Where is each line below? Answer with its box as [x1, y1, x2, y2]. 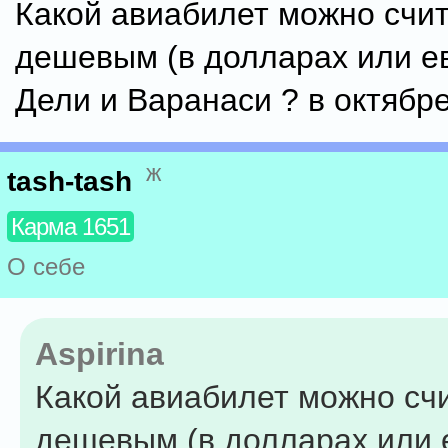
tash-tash [7, 166, 132, 198]
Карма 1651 [11, 213, 130, 241]
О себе [7, 253, 85, 281]
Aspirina [35, 336, 164, 372]
